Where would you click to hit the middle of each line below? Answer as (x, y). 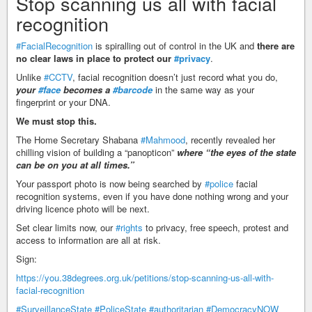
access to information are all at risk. (88, 240)
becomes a (87, 89)
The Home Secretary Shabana (78, 139)
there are (276, 45)
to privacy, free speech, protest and (216, 227)
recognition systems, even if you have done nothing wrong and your (152, 196)
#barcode (133, 89)
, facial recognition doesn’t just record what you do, (175, 77)
